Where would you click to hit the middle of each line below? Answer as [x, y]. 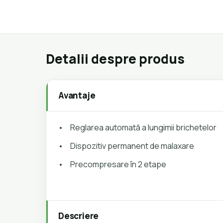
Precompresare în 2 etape [118, 164]
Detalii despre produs [115, 59]
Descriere [79, 216]
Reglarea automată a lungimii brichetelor [144, 127]
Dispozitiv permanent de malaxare [132, 146]
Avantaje [77, 95]
